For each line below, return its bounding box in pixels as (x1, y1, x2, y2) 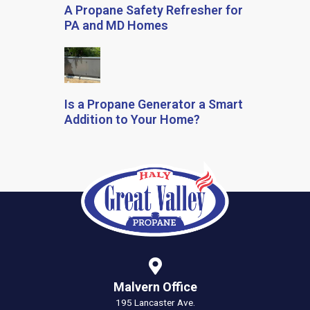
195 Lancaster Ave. (115, 297, 195, 309)
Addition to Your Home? (64, 112, 200, 127)
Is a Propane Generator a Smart (64, 97, 243, 112)
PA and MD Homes (64, 17, 168, 33)
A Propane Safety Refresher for (64, 2, 243, 17)
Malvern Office (113, 280, 197, 295)
